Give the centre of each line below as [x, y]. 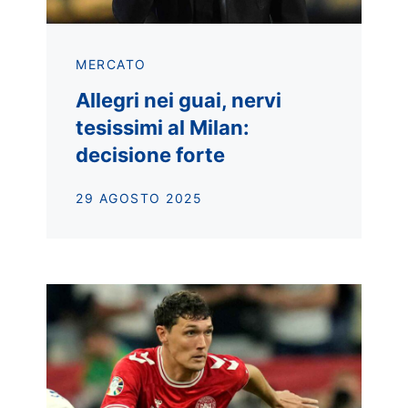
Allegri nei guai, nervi [178, 100]
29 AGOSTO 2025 [139, 198]
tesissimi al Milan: [163, 127]
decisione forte [150, 154]
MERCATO [111, 64]
